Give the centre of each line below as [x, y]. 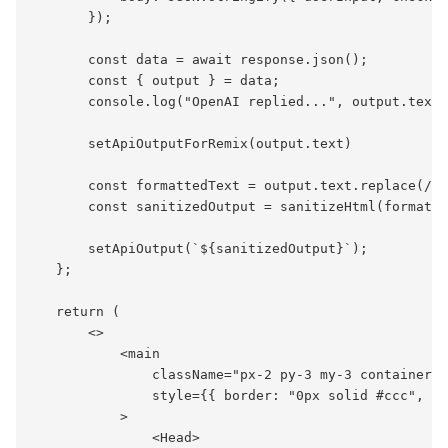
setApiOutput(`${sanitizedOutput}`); [200, 248]
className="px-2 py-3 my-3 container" [236, 374]
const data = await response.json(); [200, 59]
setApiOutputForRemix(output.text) [192, 143]
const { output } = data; [156, 80]
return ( [76, 311]
